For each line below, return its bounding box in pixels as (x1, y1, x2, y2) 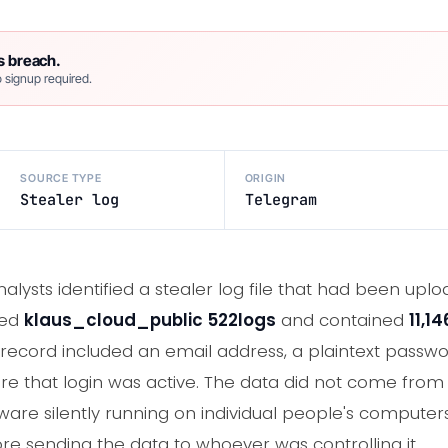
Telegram (244, 188, 317, 210)
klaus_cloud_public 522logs (24, 308, 276, 333)
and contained (276, 308, 409, 333)
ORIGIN (244, 170, 287, 185)
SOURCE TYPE (20, 170, 102, 185)
